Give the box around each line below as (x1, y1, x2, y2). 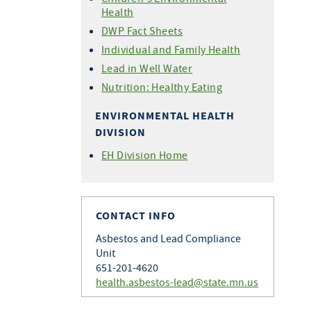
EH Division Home (101, 148, 188, 162)
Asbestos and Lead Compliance (96, 231, 241, 245)
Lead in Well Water (101, 61, 193, 75)
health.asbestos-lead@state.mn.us (96, 275, 258, 289)
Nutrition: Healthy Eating (101, 80, 222, 94)
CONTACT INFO (96, 208, 176, 223)
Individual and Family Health (101, 42, 241, 56)
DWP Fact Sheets (101, 24, 183, 37)
